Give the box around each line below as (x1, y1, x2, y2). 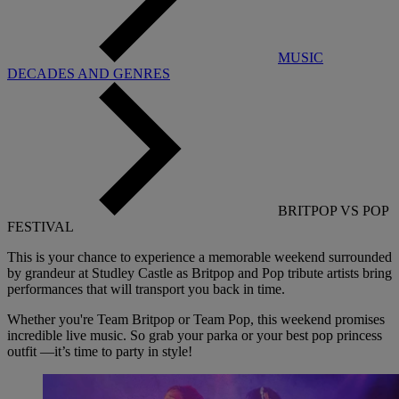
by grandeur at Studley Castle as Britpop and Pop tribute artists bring (7, 265, 392, 281)
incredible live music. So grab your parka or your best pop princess (7, 328, 382, 344)
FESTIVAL (7, 219, 74, 235)
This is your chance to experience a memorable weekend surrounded (7, 249, 392, 265)
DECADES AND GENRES (7, 66, 170, 82)
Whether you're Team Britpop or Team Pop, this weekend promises (7, 312, 385, 328)
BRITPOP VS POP (278, 203, 388, 219)
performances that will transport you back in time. (7, 281, 285, 297)
